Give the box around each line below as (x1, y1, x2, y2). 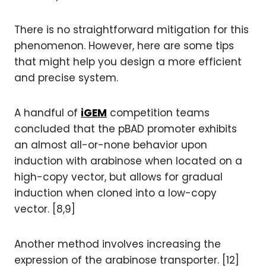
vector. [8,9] (14, 201, 75, 216)
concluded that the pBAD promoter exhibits (14, 121, 237, 136)
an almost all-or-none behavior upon (14, 137, 207, 152)
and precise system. (14, 70, 118, 85)
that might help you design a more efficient (14, 54, 242, 69)
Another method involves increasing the (14, 236, 221, 251)
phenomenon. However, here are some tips (14, 38, 234, 53)
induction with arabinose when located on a (14, 153, 242, 168)
